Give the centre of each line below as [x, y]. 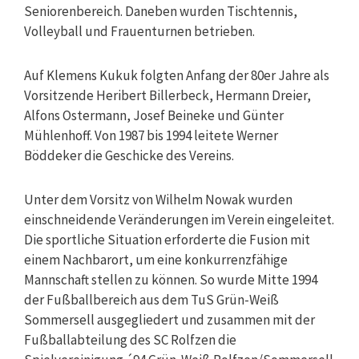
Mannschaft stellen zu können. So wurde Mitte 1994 [171, 279]
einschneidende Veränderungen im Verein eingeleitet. [179, 219]
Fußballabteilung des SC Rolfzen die [130, 339]
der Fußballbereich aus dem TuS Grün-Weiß [151, 299]
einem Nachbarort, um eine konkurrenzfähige [156, 259]
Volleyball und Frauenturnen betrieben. [139, 31]
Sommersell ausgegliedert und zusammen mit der [169, 319]
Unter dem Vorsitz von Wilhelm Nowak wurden [158, 199]
